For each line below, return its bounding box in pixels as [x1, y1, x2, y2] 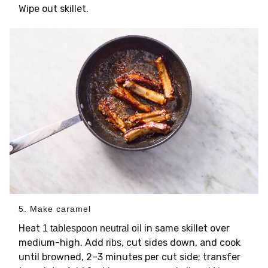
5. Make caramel [19, 204, 91, 214]
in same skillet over [142, 223, 230, 234]
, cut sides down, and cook [121, 237, 240, 249]
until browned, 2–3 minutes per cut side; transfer [19, 251, 240, 263]
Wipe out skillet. [19, 2, 89, 14]
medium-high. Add [19, 237, 106, 249]
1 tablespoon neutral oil [42, 223, 142, 234]
